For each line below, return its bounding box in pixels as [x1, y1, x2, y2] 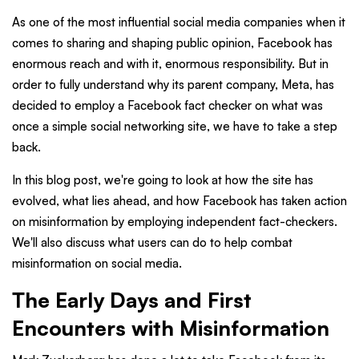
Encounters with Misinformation [12, 315, 329, 341]
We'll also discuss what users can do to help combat [12, 235, 292, 251]
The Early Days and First [12, 287, 252, 313]
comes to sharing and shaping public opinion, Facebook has [12, 35, 333, 51]
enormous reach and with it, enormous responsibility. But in [12, 56, 329, 72]
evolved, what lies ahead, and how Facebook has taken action [12, 193, 347, 209]
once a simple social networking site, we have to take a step [12, 119, 337, 135]
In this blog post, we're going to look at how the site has [12, 172, 313, 188]
